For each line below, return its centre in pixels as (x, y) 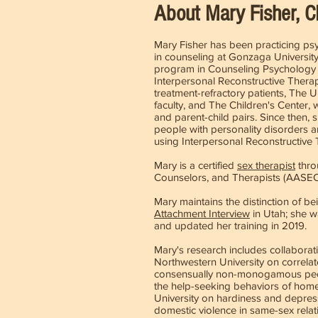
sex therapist (266, 165)
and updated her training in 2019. (230, 225)
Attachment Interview (202, 213)
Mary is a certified (196, 165)
